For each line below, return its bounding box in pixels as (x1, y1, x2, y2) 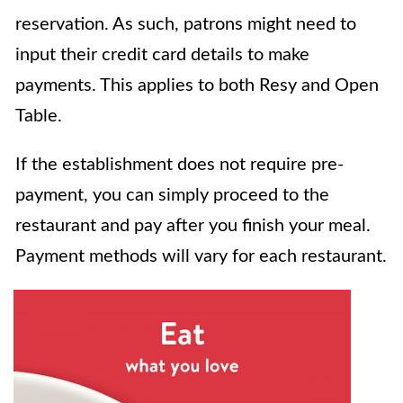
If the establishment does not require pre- (15, 156, 344, 175)
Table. (15, 107, 62, 126)
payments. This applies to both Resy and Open (15, 76, 379, 95)
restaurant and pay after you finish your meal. (15, 217, 371, 236)
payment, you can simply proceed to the (15, 186, 329, 205)
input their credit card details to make (15, 46, 309, 65)
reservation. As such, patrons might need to (15, 15, 356, 34)
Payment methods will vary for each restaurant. (15, 247, 387, 266)
